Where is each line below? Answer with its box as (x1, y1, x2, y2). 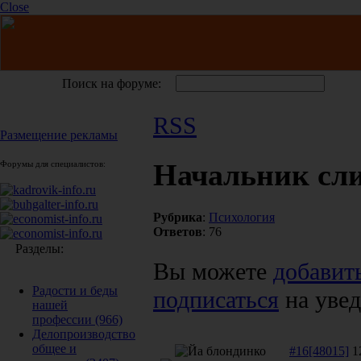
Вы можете (153, 257, 273, 285)
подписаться (153, 285, 279, 313)
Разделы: (12, 242, 64, 255)
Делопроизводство (32, 327, 135, 341)
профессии (32, 313, 92, 326)
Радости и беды (32, 284, 118, 297)
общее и (32, 342, 77, 355)
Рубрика (153, 210, 202, 224)
